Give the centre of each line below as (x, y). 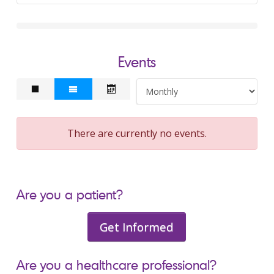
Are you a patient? (69, 194)
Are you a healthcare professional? (116, 265)
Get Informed (137, 227)
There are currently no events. (137, 133)
